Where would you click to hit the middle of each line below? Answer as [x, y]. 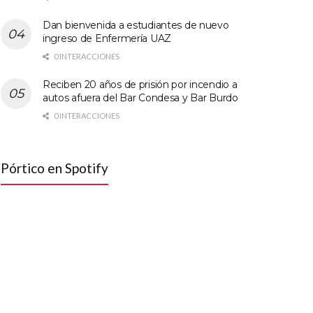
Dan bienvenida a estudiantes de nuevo [136, 25]
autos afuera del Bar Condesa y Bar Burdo [140, 97]
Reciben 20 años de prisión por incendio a [140, 84]
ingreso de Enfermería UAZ [107, 38]
